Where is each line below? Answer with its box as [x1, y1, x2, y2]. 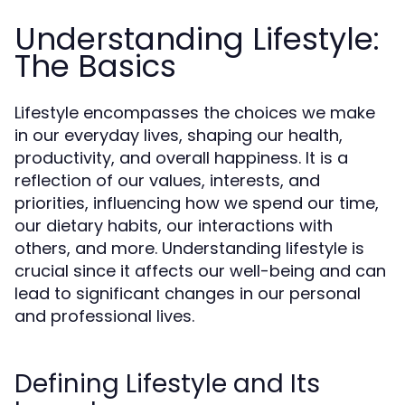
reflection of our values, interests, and [14, 169, 320, 192]
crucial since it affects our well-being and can [14, 259, 386, 282]
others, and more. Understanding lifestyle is [14, 237, 364, 259]
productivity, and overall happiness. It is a [14, 146, 348, 169]
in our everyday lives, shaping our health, [14, 124, 343, 146]
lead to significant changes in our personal [14, 282, 361, 305]
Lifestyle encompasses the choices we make [14, 101, 375, 124]
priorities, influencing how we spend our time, [14, 192, 379, 214]
